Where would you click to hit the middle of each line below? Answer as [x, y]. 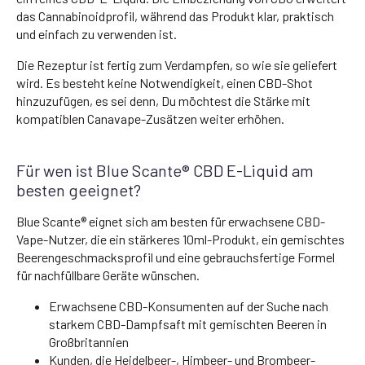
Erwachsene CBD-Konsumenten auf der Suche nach [189, 306]
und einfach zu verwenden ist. [97, 33]
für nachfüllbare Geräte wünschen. [108, 275]
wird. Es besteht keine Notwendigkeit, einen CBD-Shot [165, 82]
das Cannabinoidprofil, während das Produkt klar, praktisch [175, 15]
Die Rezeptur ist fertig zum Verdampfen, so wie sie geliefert [177, 64]
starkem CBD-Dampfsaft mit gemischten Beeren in [188, 323]
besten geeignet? [79, 189]
